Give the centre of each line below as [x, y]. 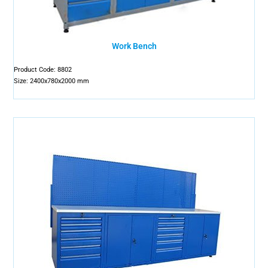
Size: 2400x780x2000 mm [52, 81]
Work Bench [134, 46]
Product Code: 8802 [43, 70]
